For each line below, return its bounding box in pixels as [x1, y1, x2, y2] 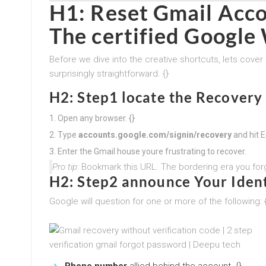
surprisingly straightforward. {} [49, 68, 169, 79]
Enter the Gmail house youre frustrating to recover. [58, 146, 246, 156]
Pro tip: [52, 161, 79, 172]
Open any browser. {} [58, 113, 135, 123]
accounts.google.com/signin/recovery [78, 129, 232, 140]
